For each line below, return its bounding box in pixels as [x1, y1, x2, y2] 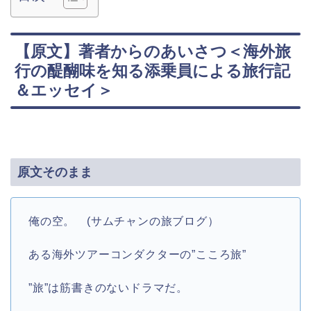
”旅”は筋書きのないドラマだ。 [28, 281, 188, 294]
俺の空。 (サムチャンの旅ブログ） [28, 215, 219, 227]
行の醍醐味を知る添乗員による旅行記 [15, 62, 290, 81]
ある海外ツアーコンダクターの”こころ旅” [28, 248, 246, 260]
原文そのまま [17, 164, 92, 179]
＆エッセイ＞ [15, 81, 113, 100]
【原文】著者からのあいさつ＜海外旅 [15, 42, 291, 61]
